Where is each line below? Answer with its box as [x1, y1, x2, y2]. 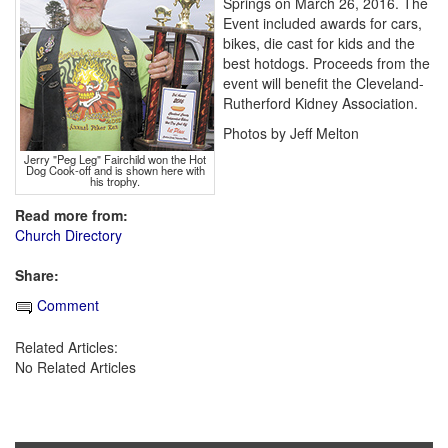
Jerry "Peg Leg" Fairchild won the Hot [24, 151, 206, 168]
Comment [33, 295, 99, 316]
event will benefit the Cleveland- [223, 73, 424, 94]
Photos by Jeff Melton [223, 123, 359, 144]
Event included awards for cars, [223, 13, 422, 34]
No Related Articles [15, 356, 136, 377]
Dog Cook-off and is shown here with [25, 162, 205, 179]
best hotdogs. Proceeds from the [223, 53, 430, 74]
